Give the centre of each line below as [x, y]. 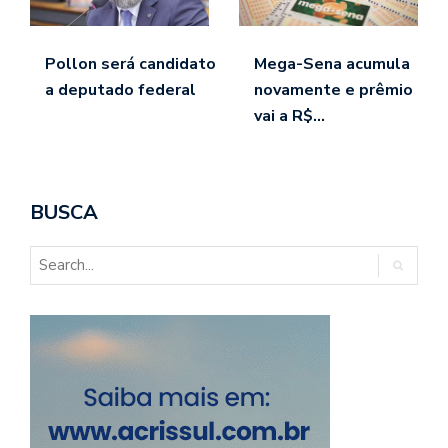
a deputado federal [120, 89]
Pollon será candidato [130, 63]
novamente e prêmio [333, 89]
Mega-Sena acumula [332, 63]
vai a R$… [289, 115]
